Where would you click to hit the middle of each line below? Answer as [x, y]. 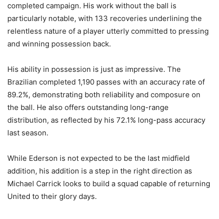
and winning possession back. [59, 44]
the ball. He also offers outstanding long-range [88, 108]
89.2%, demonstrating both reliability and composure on [104, 95]
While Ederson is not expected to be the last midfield [99, 158]
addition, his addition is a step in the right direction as [100, 171]
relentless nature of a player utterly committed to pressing [108, 31]
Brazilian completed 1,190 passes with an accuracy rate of [106, 82]
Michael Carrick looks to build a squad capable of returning [109, 184]
